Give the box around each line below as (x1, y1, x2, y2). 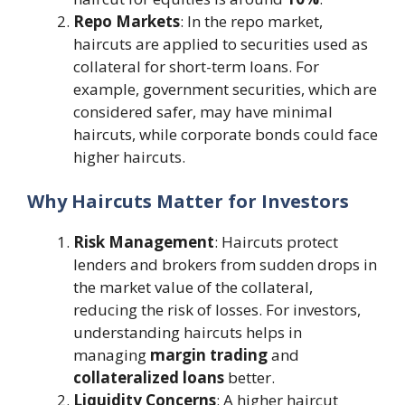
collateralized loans (73, 367, 224, 389)
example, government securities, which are (73, 78, 377, 99)
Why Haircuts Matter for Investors (27, 189, 349, 214)
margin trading (150, 344, 268, 366)
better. (224, 367, 275, 389)
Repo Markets (73, 10, 180, 32)
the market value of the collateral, (73, 277, 313, 298)
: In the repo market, (180, 10, 323, 32)
